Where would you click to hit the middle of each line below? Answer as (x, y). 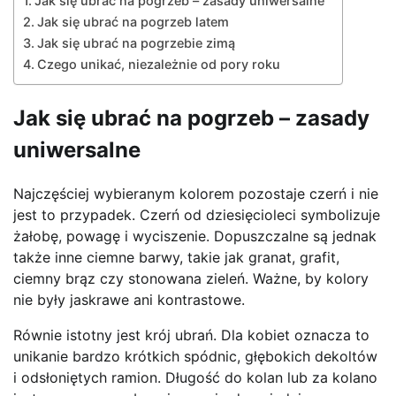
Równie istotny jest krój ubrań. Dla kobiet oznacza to (191, 335)
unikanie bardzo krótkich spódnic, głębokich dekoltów (195, 357)
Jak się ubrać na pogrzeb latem (133, 21)
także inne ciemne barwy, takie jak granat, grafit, (176, 258)
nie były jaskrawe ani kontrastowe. (129, 300)
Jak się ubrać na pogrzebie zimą (136, 42)
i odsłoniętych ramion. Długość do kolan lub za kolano (195, 378)
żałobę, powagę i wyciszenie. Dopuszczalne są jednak (195, 236)
